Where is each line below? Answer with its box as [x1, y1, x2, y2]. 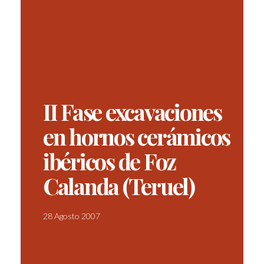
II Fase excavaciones [42, 97, 222, 127]
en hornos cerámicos [42, 121, 230, 152]
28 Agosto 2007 [42, 211, 100, 222]
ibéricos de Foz [42, 146, 176, 177]
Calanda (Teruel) [42, 171, 194, 202]
